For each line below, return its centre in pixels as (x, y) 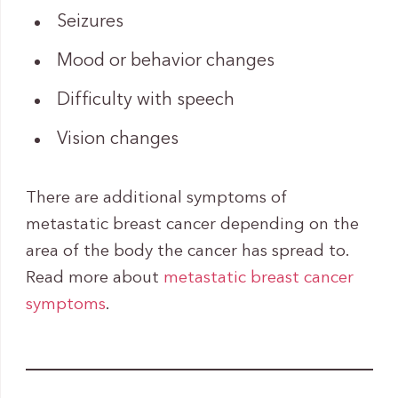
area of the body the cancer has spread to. (187, 251)
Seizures (90, 22)
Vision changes (117, 139)
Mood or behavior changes (165, 61)
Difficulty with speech (145, 100)
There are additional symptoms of (156, 198)
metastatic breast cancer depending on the (192, 225)
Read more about (94, 278)
